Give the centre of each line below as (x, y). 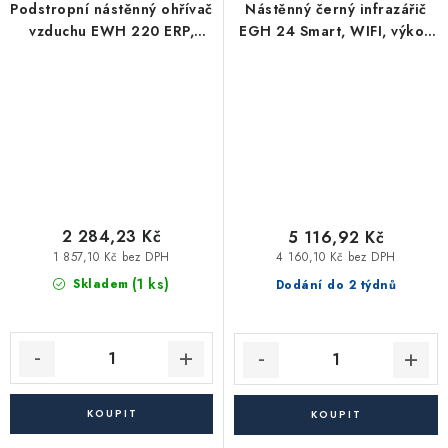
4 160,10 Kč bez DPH (336, 257)
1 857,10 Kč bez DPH (111, 256)
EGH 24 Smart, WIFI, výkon (336, 30)
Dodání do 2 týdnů (336, 285)
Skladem (98, 284)
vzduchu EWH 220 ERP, (111, 30)
